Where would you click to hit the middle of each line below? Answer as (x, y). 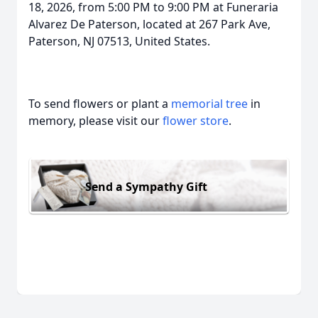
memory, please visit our (95, 121)
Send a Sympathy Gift (146, 186)
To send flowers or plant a (100, 104)
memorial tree (209, 104)
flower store (196, 121)
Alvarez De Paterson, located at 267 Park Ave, (149, 24)
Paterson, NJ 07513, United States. (121, 41)
